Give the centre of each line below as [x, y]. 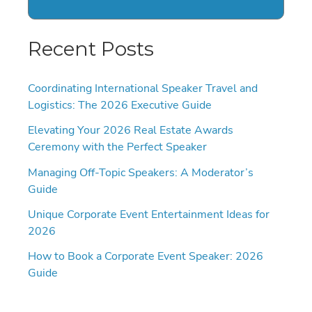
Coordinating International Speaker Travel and [143, 88]
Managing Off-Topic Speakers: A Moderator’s [141, 172]
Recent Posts [91, 49]
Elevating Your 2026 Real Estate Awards [131, 130]
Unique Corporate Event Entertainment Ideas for [149, 214]
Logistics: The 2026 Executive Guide [120, 104]
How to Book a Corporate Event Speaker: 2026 [146, 256]
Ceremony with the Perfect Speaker [117, 147]
